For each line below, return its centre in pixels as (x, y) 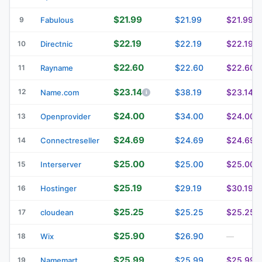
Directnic (56, 44)
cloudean (57, 212)
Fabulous (57, 20)
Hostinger (58, 188)
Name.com (60, 92)
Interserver (61, 164)
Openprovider (65, 116)
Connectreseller (70, 140)
